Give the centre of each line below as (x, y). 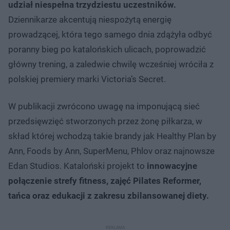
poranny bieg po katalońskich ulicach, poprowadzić (107, 50)
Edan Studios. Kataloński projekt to (78, 166)
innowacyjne (172, 166)
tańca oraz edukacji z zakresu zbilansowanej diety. (109, 196)
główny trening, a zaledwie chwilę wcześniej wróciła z (111, 64)
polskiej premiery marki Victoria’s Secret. (87, 79)
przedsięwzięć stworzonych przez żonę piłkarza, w (105, 121)
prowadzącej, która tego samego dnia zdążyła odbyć (110, 35)
